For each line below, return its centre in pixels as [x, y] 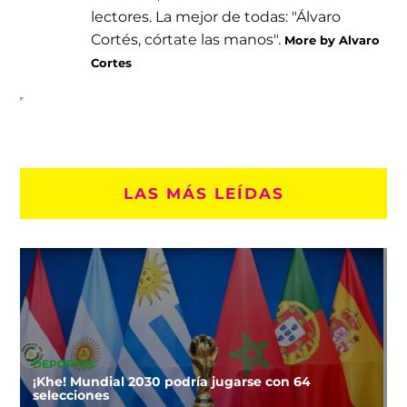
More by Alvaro [333, 40]
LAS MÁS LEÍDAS [203, 193]
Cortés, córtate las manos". [188, 39]
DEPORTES [64, 365]
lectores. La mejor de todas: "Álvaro [216, 16]
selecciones [70, 396]
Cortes [112, 62]
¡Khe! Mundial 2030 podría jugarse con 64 [171, 382]
